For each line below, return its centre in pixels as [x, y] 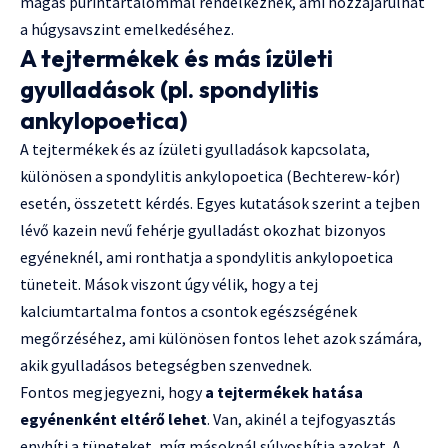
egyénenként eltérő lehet [113, 419]
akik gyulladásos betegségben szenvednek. [166, 365]
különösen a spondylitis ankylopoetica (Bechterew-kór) [210, 176]
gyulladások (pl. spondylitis [169, 89]
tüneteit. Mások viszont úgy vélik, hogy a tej [169, 284]
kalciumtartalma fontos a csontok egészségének [188, 311]
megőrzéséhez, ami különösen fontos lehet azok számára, [221, 338]
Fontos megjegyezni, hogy [112, 392]
